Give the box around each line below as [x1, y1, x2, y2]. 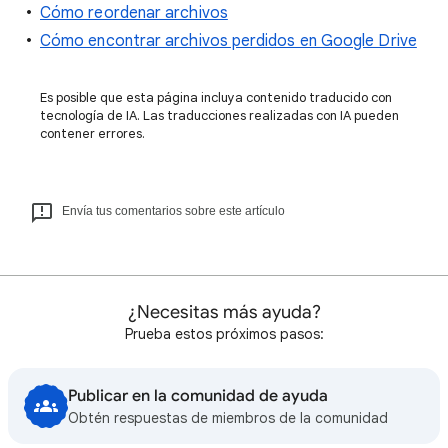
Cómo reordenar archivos [40, 3, 228, 23]
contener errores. [40, 125, 145, 142]
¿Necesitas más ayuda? [127, 301, 321, 323]
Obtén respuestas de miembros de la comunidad [68, 409, 388, 427]
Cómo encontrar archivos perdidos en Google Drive [40, 31, 417, 51]
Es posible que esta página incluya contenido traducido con [40, 89, 392, 106]
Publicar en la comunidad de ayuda [68, 386, 328, 406]
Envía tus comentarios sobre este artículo [62, 204, 285, 218]
